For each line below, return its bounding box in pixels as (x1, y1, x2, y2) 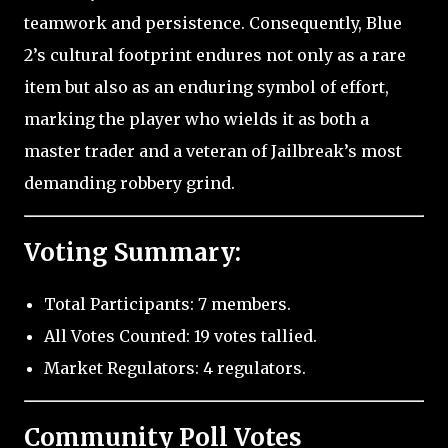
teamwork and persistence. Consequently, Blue (24, 12, 402, 33)
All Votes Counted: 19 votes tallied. (44, 326, 317, 347)
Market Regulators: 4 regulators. (44, 358, 306, 379)
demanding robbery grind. (24, 172, 235, 193)
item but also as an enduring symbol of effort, (24, 76, 389, 97)
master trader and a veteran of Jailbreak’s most (24, 140, 402, 161)
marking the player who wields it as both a (24, 108, 369, 129)
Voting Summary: (24, 236, 241, 268)
